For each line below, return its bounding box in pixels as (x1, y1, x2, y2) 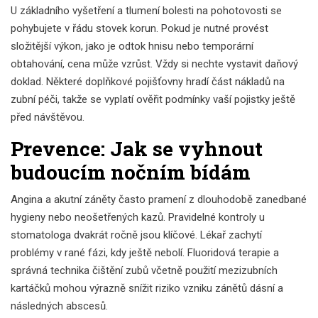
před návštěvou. (11, 110, 84, 124)
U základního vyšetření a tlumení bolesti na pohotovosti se (11, 4, 282, 17)
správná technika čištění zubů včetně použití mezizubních (11, 263, 278, 277)
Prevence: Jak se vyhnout (11, 135, 263, 162)
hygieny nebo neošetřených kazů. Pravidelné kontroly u (11, 210, 265, 224)
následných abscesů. (11, 299, 108, 312)
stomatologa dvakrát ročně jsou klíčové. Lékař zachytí (11, 228, 262, 241)
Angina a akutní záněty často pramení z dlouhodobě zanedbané (11, 192, 307, 206)
